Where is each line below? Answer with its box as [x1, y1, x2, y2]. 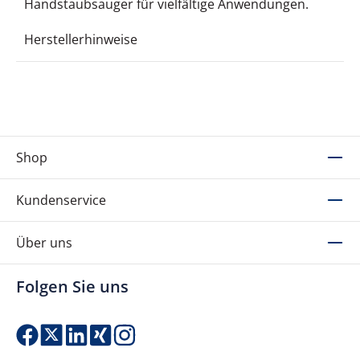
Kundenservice [16, 191, 106, 210]
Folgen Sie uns [16, 276, 129, 298]
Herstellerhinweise [24, 31, 137, 49]
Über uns [16, 234, 72, 252]
